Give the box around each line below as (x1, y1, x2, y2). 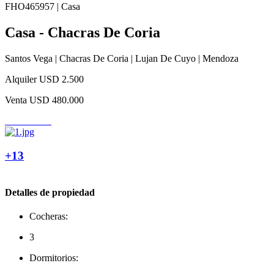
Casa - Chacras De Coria (5, 24, 160, 40)
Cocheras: (29, 210, 68, 221)
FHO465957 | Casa (5, 1, 80, 12)
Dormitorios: (29, 252, 78, 263)
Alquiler (5, 73, 37, 84)
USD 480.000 (29, 94, 84, 105)
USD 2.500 (39, 73, 84, 84)
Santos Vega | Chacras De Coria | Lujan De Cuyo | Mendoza (5, 53, 239, 64)
